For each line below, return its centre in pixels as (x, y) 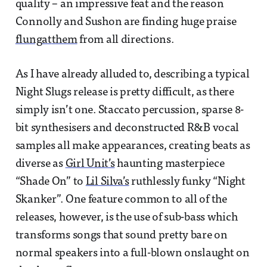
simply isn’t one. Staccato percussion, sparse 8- (130, 110)
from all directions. (125, 40)
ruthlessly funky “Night (187, 182)
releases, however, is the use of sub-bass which (126, 218)
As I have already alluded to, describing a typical (132, 74)
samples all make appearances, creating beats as (133, 146)
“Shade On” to (50, 182)
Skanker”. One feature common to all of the (121, 200)
